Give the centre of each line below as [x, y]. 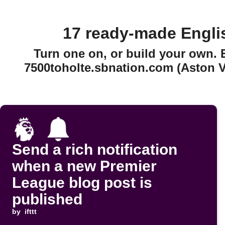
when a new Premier [84, 166]
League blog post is [82, 183]
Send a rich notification [95, 150]
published [47, 199]
